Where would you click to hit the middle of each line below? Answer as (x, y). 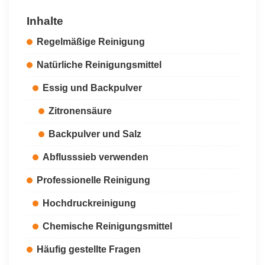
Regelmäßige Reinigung (91, 42)
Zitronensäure (80, 111)
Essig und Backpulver (92, 88)
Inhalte (45, 21)
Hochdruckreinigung (89, 203)
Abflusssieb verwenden (96, 157)
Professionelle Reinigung (93, 180)
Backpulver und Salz (95, 134)
